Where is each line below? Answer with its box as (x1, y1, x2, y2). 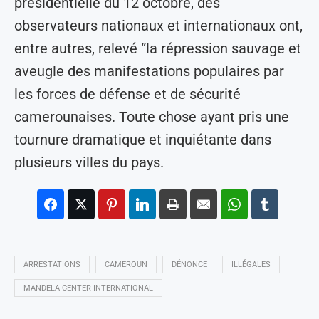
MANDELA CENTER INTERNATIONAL (23, 283, 153, 293)
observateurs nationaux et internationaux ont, (14, 17, 303, 35)
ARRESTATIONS (23, 260, 80, 270)
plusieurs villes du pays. (14, 154, 164, 172)
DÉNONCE (172, 260, 207, 270)
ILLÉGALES (231, 260, 271, 270)
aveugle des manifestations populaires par (14, 63, 284, 80)
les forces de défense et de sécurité (14, 85, 241, 103)
